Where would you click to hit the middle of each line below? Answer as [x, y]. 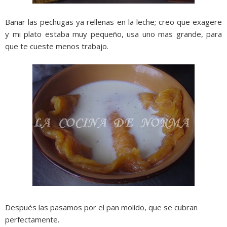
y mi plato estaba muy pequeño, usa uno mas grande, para [113, 34]
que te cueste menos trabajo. [57, 46]
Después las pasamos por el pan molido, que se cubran [101, 207]
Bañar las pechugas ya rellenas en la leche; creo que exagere [113, 22]
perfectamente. [32, 219]
